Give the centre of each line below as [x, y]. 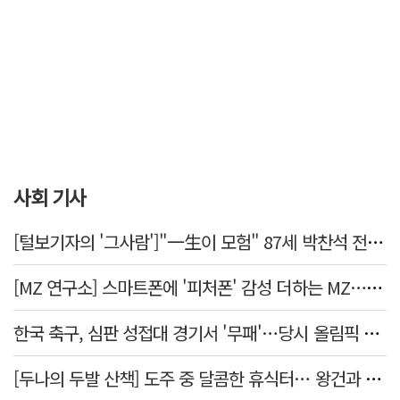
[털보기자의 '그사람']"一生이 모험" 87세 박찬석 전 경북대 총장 [375, 241]
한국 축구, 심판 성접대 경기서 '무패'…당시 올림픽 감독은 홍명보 [371, 332]
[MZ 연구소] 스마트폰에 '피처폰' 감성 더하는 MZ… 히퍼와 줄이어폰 [374, 287]
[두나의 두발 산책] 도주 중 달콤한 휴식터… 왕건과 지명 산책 [373, 378]
